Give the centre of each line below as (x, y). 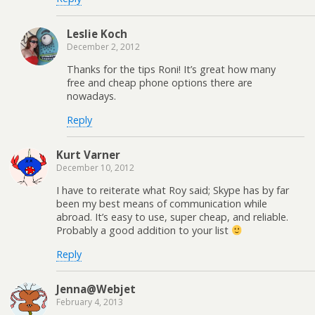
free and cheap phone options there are (160, 83)
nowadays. (91, 96)
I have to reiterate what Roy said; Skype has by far (173, 191)
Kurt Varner (88, 154)
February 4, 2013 (90, 302)
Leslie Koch (97, 33)
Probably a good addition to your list (144, 231)
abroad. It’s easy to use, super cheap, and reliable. (172, 217)
